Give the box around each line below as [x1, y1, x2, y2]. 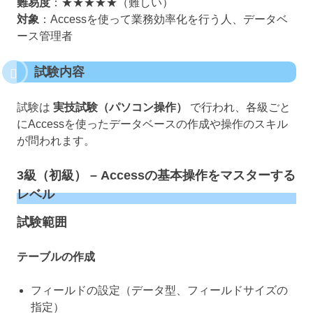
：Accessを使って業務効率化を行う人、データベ [39, 13, 288, 25]
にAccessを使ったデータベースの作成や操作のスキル [17, 117, 288, 130]
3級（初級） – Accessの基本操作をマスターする [17, 168, 296, 182]
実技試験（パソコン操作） [53, 101, 187, 113]
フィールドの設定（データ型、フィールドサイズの [31, 284, 288, 297]
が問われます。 [17, 134, 95, 147]
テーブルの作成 [17, 251, 95, 263]
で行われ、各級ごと [187, 101, 291, 113]
